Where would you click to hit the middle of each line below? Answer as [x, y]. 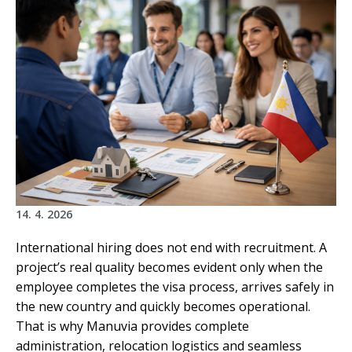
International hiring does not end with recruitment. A [171, 248]
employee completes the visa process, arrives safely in [175, 287]
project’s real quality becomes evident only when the [169, 268]
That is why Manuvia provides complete [132, 326]
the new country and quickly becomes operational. [163, 307]
